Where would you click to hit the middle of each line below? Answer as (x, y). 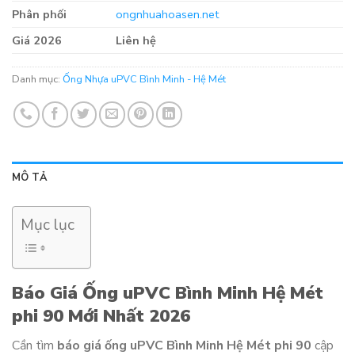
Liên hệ (136, 41)
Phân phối (39, 15)
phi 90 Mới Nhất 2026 (101, 316)
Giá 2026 (37, 41)
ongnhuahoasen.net (168, 15)
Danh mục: (37, 80)
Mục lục (48, 225)
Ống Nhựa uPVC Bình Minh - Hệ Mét (144, 80)
